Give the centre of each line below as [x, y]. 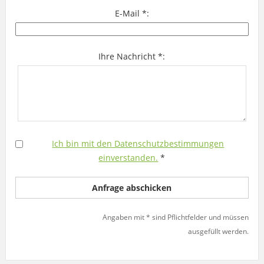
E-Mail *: [132, 13]
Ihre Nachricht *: [132, 56]
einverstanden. [128, 157]
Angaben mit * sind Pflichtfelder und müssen [176, 217]
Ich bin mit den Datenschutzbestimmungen [138, 143]
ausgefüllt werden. [219, 231]
